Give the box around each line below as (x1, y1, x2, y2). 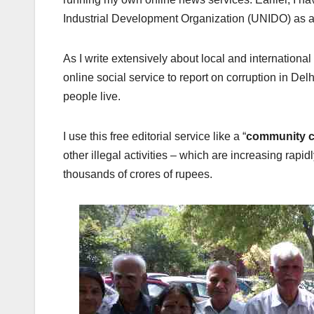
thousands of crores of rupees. (63, 168, 212, 181)
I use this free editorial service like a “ (63, 130, 246, 143)
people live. (63, 90, 121, 103)
